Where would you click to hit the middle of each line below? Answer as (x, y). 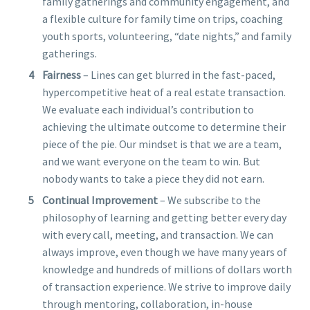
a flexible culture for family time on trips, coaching (163, 18)
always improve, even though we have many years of (165, 252)
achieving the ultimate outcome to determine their (164, 126)
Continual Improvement (100, 200)
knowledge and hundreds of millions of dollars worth (167, 269)
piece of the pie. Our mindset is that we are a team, (162, 144)
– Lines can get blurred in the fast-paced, (178, 74)
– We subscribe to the (209, 200)
